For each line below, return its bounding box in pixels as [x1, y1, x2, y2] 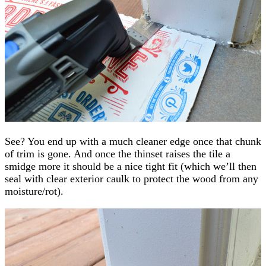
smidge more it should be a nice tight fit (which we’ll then [5, 160, 256, 172]
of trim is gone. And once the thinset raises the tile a [5, 147, 230, 160]
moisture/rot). [5, 185, 64, 197]
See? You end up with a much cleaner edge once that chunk [5, 135, 261, 147]
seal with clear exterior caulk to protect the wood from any [5, 172, 258, 185]
